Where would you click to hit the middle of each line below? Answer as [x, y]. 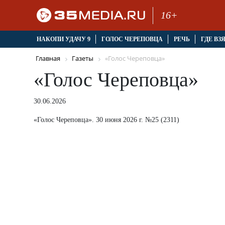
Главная [48, 59]
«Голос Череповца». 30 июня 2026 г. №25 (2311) [106, 120]
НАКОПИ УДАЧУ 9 [63, 39]
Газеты [83, 59]
